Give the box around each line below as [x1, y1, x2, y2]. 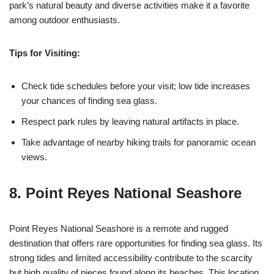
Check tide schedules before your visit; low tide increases [21, 81, 250, 91]
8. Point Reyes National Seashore [9, 185, 242, 201]
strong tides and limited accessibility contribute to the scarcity [9, 253, 253, 263]
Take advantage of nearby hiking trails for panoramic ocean [21, 137, 256, 147]
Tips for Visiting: [9, 48, 80, 58]
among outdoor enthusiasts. [9, 15, 120, 25]
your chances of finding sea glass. [21, 95, 157, 106]
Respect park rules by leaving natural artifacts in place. [21, 116, 239, 127]
